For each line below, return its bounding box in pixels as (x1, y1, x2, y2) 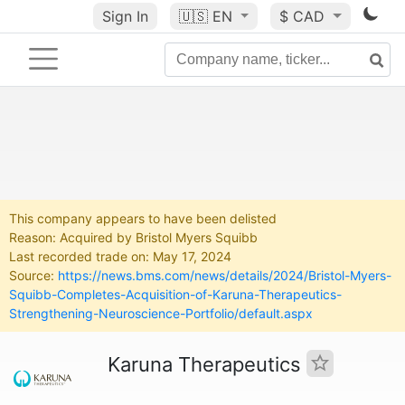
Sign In (101, 7, 148, 25)
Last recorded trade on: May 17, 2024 (9, 249, 231, 264)
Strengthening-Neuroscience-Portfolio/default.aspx (9, 306, 313, 321)
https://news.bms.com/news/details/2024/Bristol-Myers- (58, 268, 391, 283)
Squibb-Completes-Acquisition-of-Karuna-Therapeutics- (9, 287, 342, 302)
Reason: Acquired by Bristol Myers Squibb (9, 230, 258, 245)
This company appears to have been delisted (9, 211, 277, 226)
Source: (9, 268, 58, 283)
